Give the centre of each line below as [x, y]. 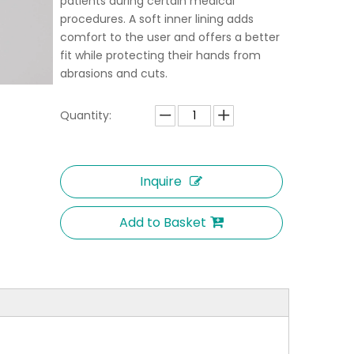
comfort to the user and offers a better [169, 37]
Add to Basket [162, 222]
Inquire [161, 181]
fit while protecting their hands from [160, 55]
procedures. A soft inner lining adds [156, 19]
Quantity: [85, 115]
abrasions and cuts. [113, 73]
